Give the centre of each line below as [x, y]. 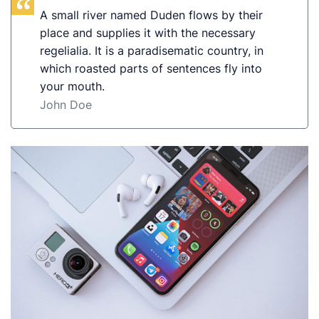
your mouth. [73, 86]
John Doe [66, 104]
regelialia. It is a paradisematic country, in [152, 50]
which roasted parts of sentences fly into [151, 68]
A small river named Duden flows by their [152, 15]
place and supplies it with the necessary [148, 32]
